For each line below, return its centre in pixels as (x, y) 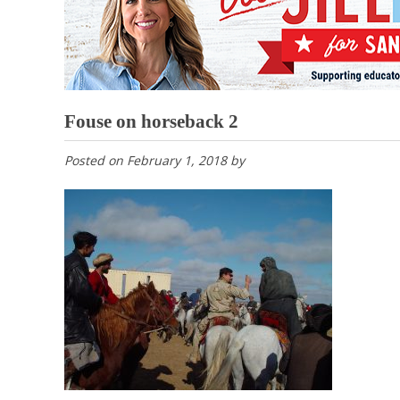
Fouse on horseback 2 (151, 122)
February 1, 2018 (177, 161)
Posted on (96, 161)
